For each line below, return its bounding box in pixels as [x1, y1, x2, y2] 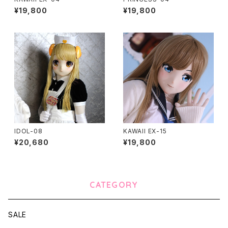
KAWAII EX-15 [123, 127, 167, 135]
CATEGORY [90, 179, 138, 190]
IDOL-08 [14, 127, 43, 135]
